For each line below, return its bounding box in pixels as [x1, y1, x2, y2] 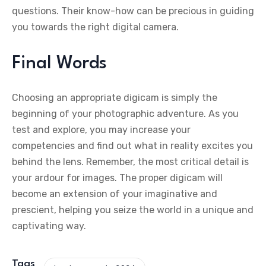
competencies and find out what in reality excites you [12, 140, 253, 152]
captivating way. [12, 220, 86, 232]
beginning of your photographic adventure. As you [12, 108, 239, 120]
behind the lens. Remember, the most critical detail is [12, 156, 249, 168]
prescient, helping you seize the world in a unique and [12, 204, 254, 216]
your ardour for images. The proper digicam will [12, 172, 223, 184]
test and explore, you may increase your [12, 124, 191, 136]
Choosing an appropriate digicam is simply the [12, 92, 217, 104]
